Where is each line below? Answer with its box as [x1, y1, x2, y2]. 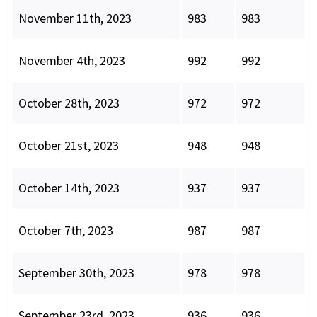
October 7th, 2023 [18, 222, 113, 239]
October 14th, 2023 [18, 180, 120, 197]
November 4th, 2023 [18, 52, 125, 69]
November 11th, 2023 [18, 10, 132, 27]
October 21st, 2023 [18, 137, 119, 154]
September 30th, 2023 [18, 265, 134, 282]
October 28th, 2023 [18, 95, 120, 112]
